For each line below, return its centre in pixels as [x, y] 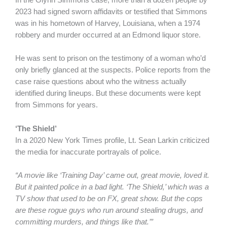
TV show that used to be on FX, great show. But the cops [109, 199]
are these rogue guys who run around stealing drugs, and [109, 211]
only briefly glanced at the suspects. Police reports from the [113, 70]
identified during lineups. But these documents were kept [108, 93]
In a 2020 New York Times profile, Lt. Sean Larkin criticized [112, 140]
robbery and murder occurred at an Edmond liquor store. [109, 35]
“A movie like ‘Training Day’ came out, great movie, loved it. [112, 176]
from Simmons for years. [58, 105]
